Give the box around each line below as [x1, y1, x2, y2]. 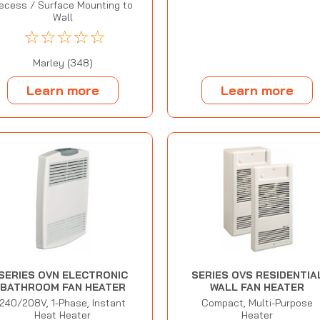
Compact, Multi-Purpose [201, 296, 314, 310]
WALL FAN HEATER [210, 281, 305, 294]
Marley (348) [32, 56, 93, 70]
